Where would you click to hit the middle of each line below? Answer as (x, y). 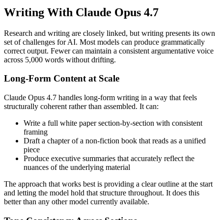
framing (36, 132)
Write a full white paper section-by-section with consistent (113, 123)
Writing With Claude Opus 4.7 (81, 12)
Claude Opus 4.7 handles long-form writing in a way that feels (100, 97)
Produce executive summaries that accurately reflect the (109, 158)
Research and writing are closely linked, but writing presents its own (110, 33)
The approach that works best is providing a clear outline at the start (108, 184)
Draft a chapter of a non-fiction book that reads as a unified (115, 140)
